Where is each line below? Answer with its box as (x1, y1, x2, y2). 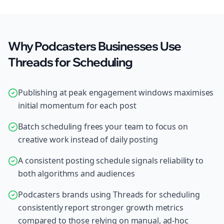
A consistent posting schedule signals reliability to (18, 155, 203, 166)
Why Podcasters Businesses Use (8, 38, 181, 53)
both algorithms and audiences (18, 168, 135, 179)
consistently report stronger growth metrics (18, 202, 183, 213)
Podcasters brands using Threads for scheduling (18, 189, 200, 200)
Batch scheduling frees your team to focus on (18, 121, 188, 132)
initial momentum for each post (18, 100, 136, 111)
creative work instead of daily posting (18, 134, 158, 145)
